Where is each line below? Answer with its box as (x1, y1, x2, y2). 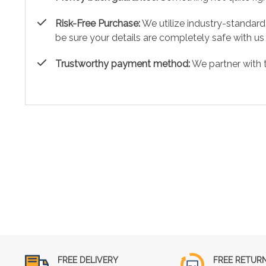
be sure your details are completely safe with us (55, 31, 264, 43)
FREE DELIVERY (58, 255, 118, 265)
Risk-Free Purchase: (55, 17, 140, 29)
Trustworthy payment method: (55, 58, 190, 69)
